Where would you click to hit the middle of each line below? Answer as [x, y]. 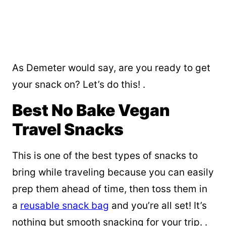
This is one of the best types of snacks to [105, 156]
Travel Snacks [68, 130]
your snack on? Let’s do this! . [79, 85]
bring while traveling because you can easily [113, 173]
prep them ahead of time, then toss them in [110, 189]
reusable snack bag [65, 206]
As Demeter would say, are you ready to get [111, 68]
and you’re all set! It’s [158, 206]
